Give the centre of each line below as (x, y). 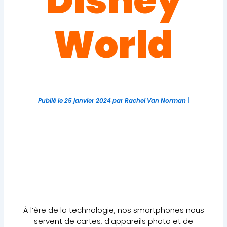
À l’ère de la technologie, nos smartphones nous (113, 210)
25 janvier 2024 (87, 101)
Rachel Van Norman (155, 101)
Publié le (51, 101)
